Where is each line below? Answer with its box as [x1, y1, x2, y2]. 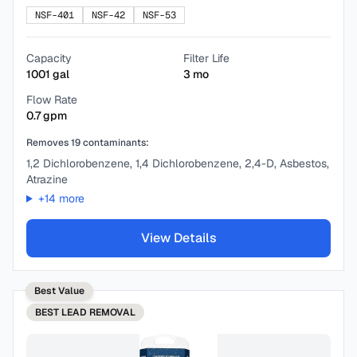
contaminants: [80, 136, 149, 149]
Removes [26, 136, 71, 149]
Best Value [34, 284, 84, 297]
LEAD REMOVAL [61, 306, 135, 319]
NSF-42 [92, 9, 125, 22]
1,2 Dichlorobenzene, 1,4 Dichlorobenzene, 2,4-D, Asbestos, [26, 156, 329, 171]
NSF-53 [143, 9, 176, 22]
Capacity [26, 51, 72, 65]
